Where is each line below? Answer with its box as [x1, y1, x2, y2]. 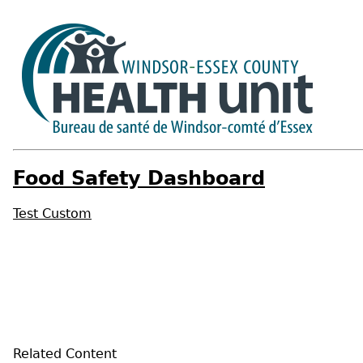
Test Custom [13, 205, 92, 221]
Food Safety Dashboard [13, 166, 265, 190]
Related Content [13, 345, 117, 361]
